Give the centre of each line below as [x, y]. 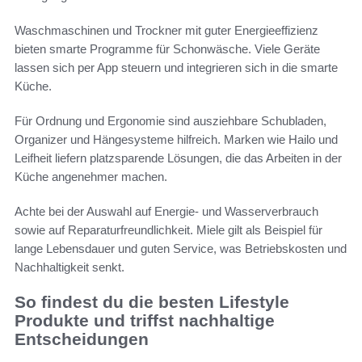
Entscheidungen [82, 339]
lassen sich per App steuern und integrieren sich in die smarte [176, 67]
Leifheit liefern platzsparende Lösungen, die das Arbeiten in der [178, 158]
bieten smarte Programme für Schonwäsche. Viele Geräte [167, 48]
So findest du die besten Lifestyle [152, 301]
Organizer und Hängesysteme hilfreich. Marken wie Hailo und [176, 139]
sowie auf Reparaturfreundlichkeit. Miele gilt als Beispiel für [168, 229]
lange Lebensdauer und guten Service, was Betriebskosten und [181, 248]
